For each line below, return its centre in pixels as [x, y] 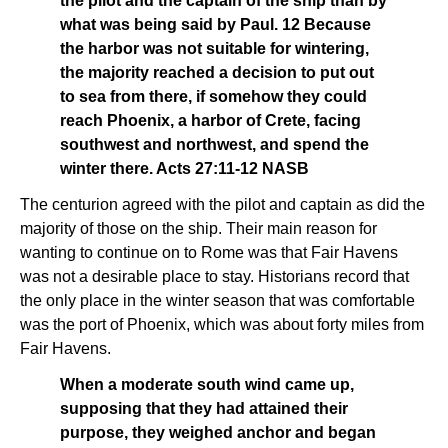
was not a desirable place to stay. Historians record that [214, 276]
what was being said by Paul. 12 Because [215, 24]
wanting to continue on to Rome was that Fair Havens [209, 252]
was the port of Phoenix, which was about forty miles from [222, 324]
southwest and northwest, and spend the [214, 144]
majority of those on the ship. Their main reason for [198, 228]
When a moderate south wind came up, [207, 384]
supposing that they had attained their [204, 408]
